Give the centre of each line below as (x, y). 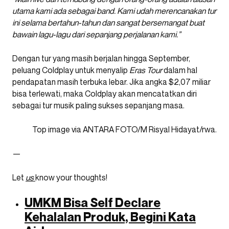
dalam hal (180, 70)
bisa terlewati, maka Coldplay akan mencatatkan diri (105, 93)
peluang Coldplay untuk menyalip (71, 70)
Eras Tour (146, 70)
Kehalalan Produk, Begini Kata (110, 217)
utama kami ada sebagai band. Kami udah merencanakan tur (114, 10)
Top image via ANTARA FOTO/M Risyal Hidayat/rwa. (124, 129)
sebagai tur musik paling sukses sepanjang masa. (98, 105)
